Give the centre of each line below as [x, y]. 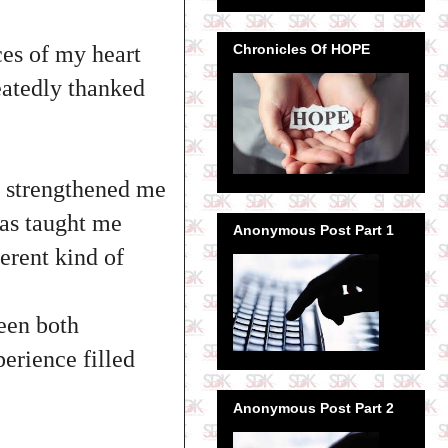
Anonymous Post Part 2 [313, 407]
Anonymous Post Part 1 [313, 230]
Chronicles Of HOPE [301, 48]
